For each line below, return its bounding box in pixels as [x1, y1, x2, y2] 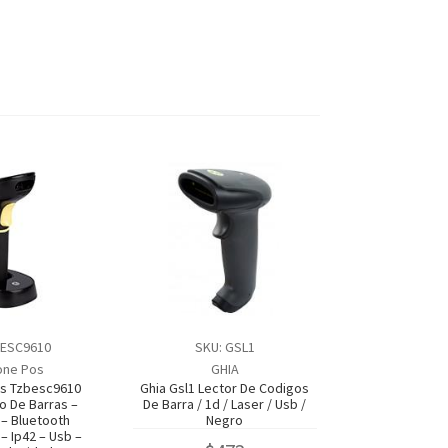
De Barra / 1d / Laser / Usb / [143, 394, 307, 413]
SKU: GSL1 [194, 337, 255, 356]
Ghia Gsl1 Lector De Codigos [140, 378, 310, 397]
